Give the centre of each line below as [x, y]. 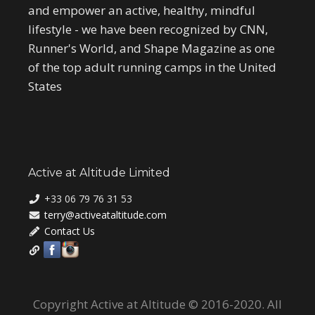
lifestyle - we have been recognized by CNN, [148, 30]
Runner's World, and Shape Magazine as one [152, 49]
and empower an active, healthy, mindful [142, 11]
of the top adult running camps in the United [152, 67]
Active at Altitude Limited [99, 173]
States [45, 86]
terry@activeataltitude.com [105, 215]
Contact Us [69, 231]
